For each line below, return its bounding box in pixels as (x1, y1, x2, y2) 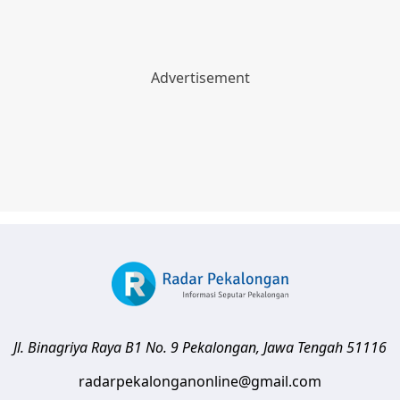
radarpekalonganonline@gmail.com (79, 371, 321, 392)
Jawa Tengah (263, 337, 343, 358)
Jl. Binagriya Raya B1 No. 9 (13, 337, 179, 358)
